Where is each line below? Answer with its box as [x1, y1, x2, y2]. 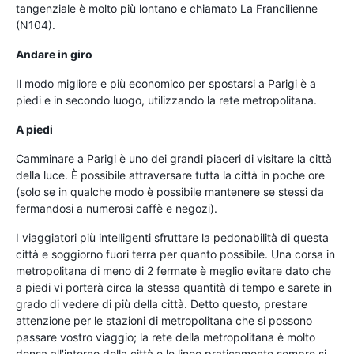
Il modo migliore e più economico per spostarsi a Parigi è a [16, 76, 316, 90]
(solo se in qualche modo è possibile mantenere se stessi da [16, 184, 324, 198]
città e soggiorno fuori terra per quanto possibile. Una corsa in [16, 247, 335, 261]
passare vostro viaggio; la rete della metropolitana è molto [16, 330, 315, 344]
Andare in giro [16, 47, 92, 61]
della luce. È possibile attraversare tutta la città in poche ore [16, 168, 325, 182]
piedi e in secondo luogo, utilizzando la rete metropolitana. [16, 92, 317, 107]
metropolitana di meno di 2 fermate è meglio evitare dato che [16, 263, 331, 277]
